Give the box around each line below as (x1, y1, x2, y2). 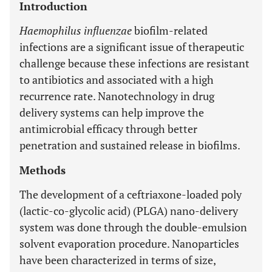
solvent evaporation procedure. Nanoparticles (19, 236, 239, 251)
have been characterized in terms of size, (19, 253, 216, 267)
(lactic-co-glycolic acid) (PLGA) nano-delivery (19, 203, 238, 218)
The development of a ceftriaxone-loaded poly (19, 187, 242, 202)
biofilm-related (132, 23, 208, 38)
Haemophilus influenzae (19, 23, 132, 38)
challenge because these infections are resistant (19, 56, 250, 70)
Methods (19, 163, 66, 177)
